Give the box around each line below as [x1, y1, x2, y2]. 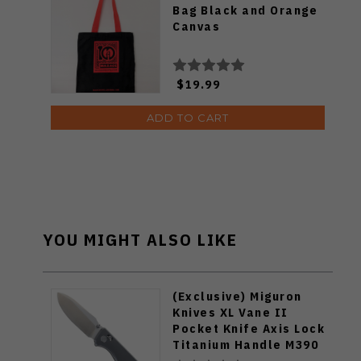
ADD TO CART [147, 110, 229, 124]
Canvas [172, 18, 220, 34]
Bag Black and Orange [172, 2, 317, 18]
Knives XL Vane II [172, 304, 288, 320]
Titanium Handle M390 [172, 336, 318, 352]
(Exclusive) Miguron [172, 288, 302, 304]
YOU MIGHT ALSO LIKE [43, 227, 238, 251]
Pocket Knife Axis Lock [172, 320, 325, 336]
